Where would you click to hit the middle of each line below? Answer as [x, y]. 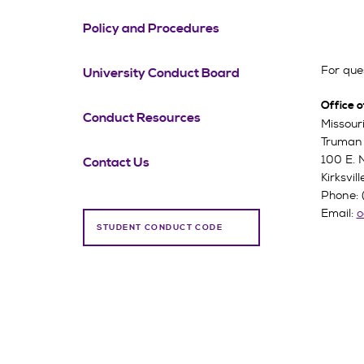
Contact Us [116, 162]
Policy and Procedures [151, 28]
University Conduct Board [161, 73]
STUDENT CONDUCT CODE [160, 227]
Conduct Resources [142, 118]
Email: [338, 213]
